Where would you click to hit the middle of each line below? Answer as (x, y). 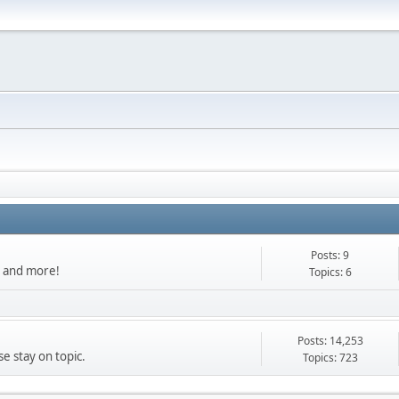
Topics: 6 (330, 272)
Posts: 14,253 (330, 341)
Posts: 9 (330, 255)
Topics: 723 (330, 358)
